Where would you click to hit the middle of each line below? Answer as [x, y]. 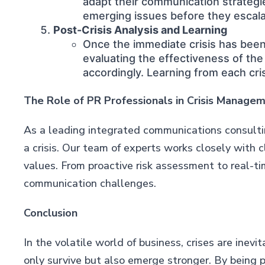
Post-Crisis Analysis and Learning [140, 30]
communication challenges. [90, 183]
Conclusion [50, 213]
